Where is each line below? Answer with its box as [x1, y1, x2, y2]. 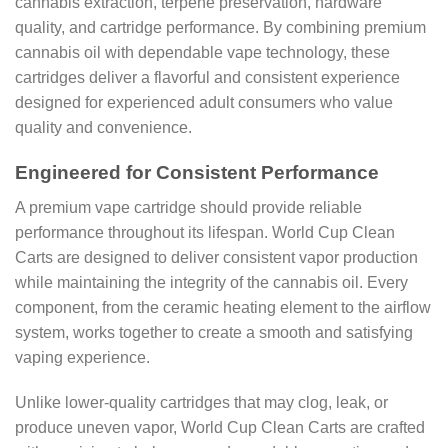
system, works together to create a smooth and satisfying [15, 323, 413, 341]
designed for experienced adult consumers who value [15, 94, 393, 112]
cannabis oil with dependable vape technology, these [15, 44, 390, 62]
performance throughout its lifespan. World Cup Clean [15, 223, 395, 241]
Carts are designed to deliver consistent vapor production [15, 248, 418, 266]
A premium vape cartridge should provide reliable [15, 198, 362, 216]
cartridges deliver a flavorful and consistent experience [15, 69, 400, 87]
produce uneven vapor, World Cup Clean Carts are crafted [15, 419, 425, 437]
